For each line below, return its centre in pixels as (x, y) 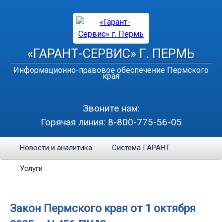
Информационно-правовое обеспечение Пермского (111, 70)
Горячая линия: (73, 122)
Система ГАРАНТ (141, 148)
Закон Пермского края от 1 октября (103, 209)
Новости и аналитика (56, 148)
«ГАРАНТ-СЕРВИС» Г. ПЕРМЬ (111, 54)
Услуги (31, 168)
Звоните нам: (111, 108)
